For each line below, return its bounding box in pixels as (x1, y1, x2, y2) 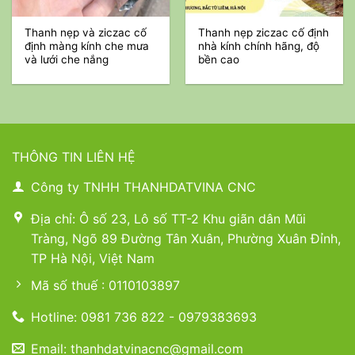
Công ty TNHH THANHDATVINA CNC (31, 178, 256, 195)
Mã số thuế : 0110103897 (31, 277, 180, 294)
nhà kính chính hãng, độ (198, 39, 320, 52)
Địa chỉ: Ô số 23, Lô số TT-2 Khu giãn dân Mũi (31, 210, 306, 227)
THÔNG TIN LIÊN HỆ (12, 148, 136, 165)
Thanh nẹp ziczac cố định (198, 25, 330, 39)
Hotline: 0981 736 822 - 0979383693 (31, 309, 257, 326)
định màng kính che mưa (25, 39, 150, 52)
